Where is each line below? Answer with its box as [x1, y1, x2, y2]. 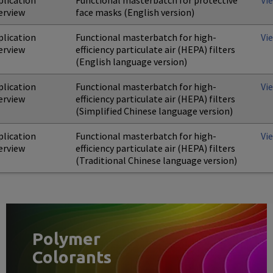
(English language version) [76, 55, 187, 68]
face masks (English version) [76, 6, 194, 18]
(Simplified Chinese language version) [76, 105, 233, 117]
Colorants [32, 247, 112, 266]
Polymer [32, 229, 101, 248]
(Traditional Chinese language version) [76, 154, 237, 166]
